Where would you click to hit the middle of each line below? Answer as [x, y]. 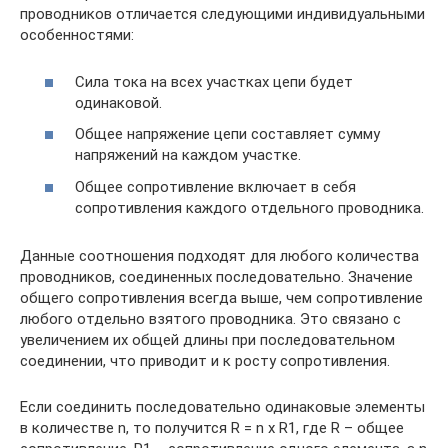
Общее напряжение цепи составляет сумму [227, 134]
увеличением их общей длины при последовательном [207, 339]
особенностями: [77, 35]
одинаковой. [118, 102]
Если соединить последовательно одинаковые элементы [222, 406]
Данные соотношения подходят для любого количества [219, 255]
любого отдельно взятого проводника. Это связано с [210, 318]
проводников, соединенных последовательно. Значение [216, 276]
